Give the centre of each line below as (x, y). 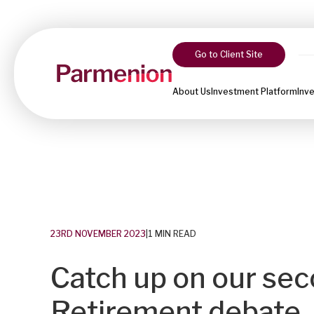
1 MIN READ (172, 234)
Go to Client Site (229, 54)
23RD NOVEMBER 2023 (98, 234)
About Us (192, 91)
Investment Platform (254, 91)
